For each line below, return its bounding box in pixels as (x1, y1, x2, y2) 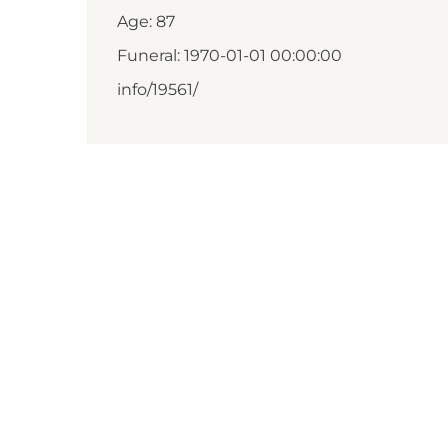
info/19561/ (117, 80, 198, 99)
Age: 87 (117, 12, 175, 31)
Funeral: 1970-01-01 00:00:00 (117, 46, 342, 65)
